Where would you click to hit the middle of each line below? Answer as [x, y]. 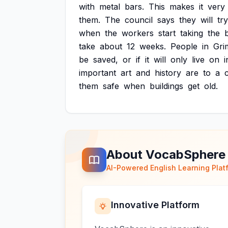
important [97, 73]
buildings [166, 86]
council [139, 20]
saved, [106, 60]
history [168, 73]
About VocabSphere [166, 154]
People [184, 46]
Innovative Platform [155, 205]
